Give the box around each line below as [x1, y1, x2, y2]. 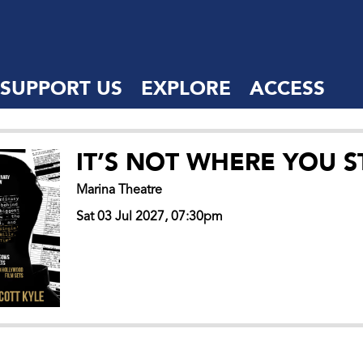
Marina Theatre [76, 184, 163, 197]
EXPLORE [140, 75, 231, 102]
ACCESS [249, 75, 325, 102]
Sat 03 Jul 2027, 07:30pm [76, 211, 224, 224]
